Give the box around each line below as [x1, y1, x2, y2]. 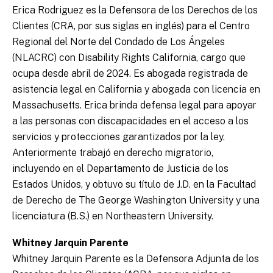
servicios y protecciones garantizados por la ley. [12, 131, 225, 143]
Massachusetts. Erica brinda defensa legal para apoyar [12, 99, 257, 112]
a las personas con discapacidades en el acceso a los [12, 115, 249, 127]
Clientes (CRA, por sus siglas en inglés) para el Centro [12, 20, 250, 32]
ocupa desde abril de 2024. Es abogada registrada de [12, 68, 248, 80]
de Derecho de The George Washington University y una [12, 194, 260, 207]
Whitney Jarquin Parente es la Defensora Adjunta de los [12, 253, 259, 265]
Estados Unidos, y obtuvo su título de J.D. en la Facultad [12, 179, 256, 191]
